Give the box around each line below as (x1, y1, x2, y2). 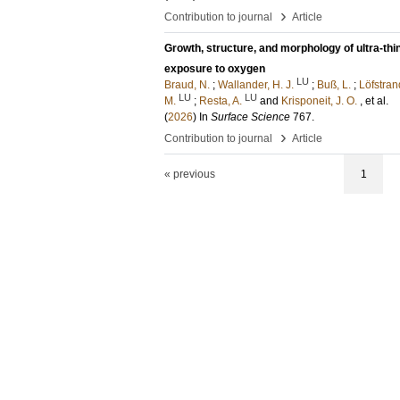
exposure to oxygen (164, 62, 265, 75)
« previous (164, 167, 215, 180)
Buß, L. (317, 78, 351, 91)
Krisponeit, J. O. (281, 94, 357, 107)
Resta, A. (199, 94, 242, 107)
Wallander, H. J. (218, 78, 294, 91)
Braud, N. (164, 78, 210, 91)
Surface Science (211, 110, 290, 123)
